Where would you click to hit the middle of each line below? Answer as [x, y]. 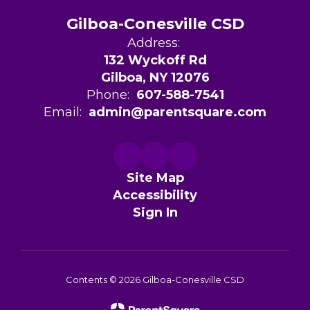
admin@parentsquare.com [177, 112]
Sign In [155, 212]
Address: [153, 43]
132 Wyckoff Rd [155, 60]
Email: [63, 112]
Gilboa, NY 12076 [155, 77]
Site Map [155, 178]
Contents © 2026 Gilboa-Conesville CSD [155, 280]
